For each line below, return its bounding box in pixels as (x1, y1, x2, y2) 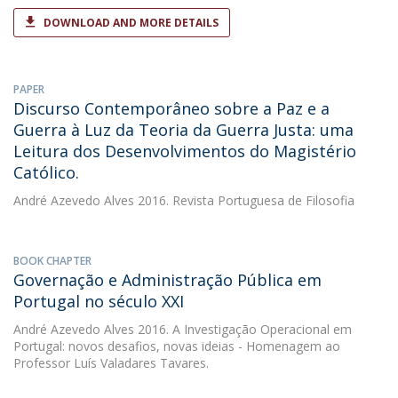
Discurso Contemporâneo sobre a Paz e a (13, 98, 330, 119)
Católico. (13, 162, 79, 183)
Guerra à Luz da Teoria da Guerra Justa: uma (13, 119, 354, 140)
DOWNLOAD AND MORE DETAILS (44, 15, 219, 30)
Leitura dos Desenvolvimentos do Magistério (13, 140, 356, 162)
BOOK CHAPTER (13, 253, 92, 268)
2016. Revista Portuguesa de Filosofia (134, 192, 354, 209)
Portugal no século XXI (13, 291, 184, 312)
